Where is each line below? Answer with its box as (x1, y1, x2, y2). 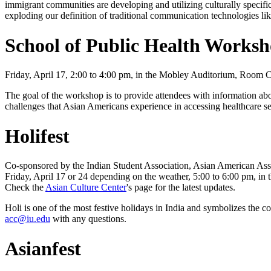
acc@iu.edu (5, 214, 50, 224)
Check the (5, 182, 45, 193)
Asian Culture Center (45, 182, 126, 193)
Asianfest (5, 237, 81, 260)
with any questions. (50, 214, 126, 224)
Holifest (5, 125, 70, 147)
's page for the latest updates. (126, 182, 235, 193)
